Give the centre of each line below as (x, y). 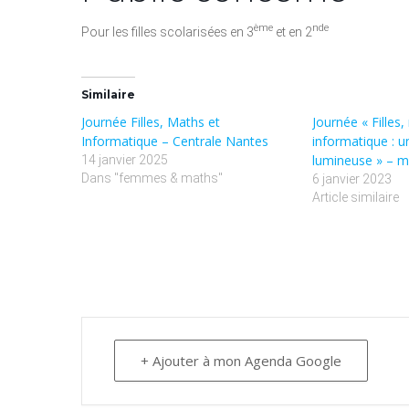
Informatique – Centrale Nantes (175, 141)
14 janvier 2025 (125, 159)
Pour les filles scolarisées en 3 (168, 31)
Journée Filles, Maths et (151, 121)
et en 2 (293, 31)
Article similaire (356, 197)
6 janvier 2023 (352, 178)
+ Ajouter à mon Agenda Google (241, 360)
